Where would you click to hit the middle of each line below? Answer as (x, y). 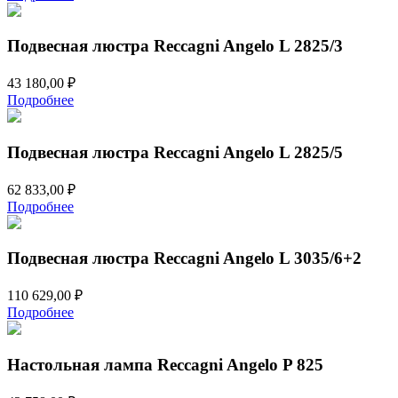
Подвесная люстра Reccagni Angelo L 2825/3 (175, 46)
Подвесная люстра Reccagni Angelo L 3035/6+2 (184, 259)
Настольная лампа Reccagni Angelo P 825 (165, 364)
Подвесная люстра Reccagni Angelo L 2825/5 (175, 152)
